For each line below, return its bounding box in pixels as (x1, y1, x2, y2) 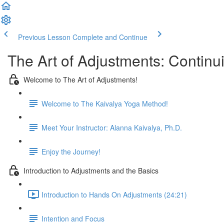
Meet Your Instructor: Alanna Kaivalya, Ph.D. (41, 122, 182, 132)
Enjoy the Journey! (41, 146, 100, 156)
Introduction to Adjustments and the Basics (23, 165, 158, 175)
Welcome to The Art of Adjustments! (23, 74, 137, 84)
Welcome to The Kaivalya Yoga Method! (41, 98, 168, 108)
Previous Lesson (18, 32, 70, 42)
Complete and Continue (72, 32, 147, 42)
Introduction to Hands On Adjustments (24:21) (41, 189, 187, 199)
